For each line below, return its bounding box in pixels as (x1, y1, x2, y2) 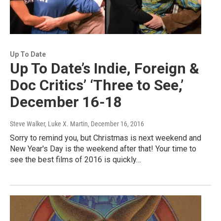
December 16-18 (10, 93, 122, 111)
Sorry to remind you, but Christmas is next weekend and (10, 133, 201, 143)
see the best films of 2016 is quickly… (10, 155, 141, 165)
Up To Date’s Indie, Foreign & (10, 60, 199, 77)
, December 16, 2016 (88, 120, 144, 128)
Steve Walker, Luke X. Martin (10, 120, 88, 128)
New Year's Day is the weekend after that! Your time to (10, 144, 196, 154)
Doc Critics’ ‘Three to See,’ (10, 76, 184, 94)
